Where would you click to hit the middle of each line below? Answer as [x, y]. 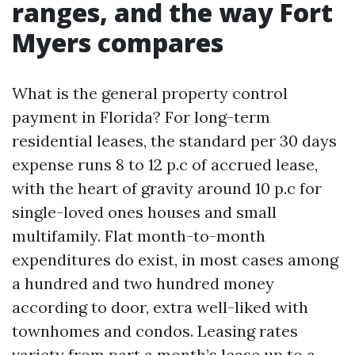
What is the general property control [150, 93]
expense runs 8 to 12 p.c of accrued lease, [165, 164]
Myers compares [118, 42]
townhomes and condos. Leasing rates [155, 331]
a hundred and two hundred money [143, 283]
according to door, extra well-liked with [160, 307]
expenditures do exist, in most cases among [175, 260]
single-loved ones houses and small [144, 212]
